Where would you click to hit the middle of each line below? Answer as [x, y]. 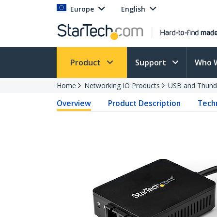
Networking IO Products [122, 85]
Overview [74, 103]
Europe [82, 9]
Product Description [145, 103]
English [133, 9]
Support [152, 62]
